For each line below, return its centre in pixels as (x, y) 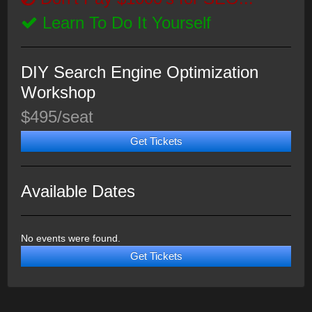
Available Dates (78, 191)
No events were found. (71, 238)
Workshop (58, 92)
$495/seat (57, 117)
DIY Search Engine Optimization (140, 72)
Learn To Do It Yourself (124, 23)
